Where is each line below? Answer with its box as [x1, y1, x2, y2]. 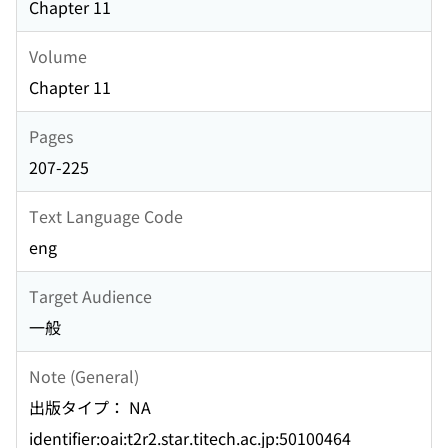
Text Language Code [29, 203, 183, 228]
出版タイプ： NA [29, 395, 151, 420]
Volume [29, 43, 87, 68]
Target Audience [29, 283, 152, 308]
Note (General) [29, 363, 139, 388]
